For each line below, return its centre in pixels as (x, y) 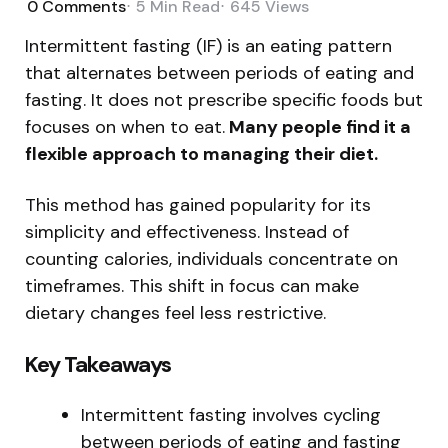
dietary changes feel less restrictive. (175, 312)
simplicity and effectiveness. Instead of (187, 231)
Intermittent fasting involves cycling (231, 414)
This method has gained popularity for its (198, 204)
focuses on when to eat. (125, 126)
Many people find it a (318, 126)
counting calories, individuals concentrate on (211, 258)
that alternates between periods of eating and (219, 72)
